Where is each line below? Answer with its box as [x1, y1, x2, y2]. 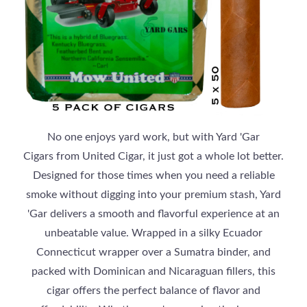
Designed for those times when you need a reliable [32, 170, 275, 181]
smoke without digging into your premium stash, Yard [26, 189, 281, 200]
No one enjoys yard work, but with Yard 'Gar [47, 132, 260, 143]
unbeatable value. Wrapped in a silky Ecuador [45, 228, 262, 238]
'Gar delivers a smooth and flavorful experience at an [27, 208, 280, 219]
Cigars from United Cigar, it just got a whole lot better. [23, 151, 284, 162]
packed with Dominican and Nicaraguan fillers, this [32, 266, 275, 277]
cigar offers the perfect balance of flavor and [47, 285, 260, 296]
